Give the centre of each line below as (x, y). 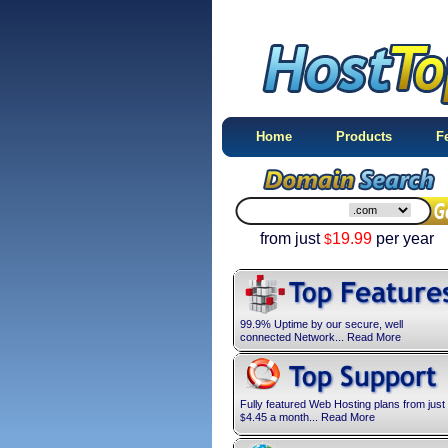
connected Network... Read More (320, 337)
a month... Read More (321, 417)
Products (364, 136)
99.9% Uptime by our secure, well (321, 324)
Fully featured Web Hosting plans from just (342, 404)
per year (403, 238)
